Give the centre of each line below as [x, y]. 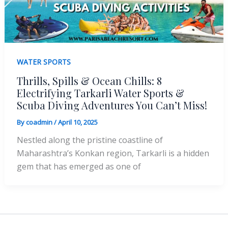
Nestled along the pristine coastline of [90, 140]
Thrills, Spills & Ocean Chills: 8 [89, 80]
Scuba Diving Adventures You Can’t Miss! [112, 105]
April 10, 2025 [78, 122]
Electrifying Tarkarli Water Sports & [100, 93]
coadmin [40, 122]
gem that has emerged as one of [79, 166]
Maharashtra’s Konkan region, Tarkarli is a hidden [113, 153]
